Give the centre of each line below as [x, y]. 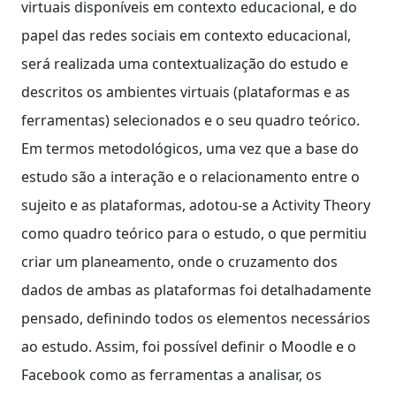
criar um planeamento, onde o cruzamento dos [179, 261]
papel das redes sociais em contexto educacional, [186, 35]
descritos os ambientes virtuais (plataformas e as [186, 91]
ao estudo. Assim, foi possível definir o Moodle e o [189, 346]
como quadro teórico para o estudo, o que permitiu [194, 233]
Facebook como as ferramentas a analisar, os [171, 374]
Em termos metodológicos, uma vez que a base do [190, 148]
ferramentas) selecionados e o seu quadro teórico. [190, 120]
